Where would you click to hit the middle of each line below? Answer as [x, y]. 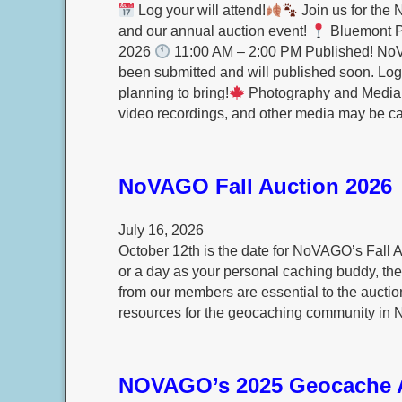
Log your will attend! [201, 11]
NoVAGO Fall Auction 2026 [255, 187]
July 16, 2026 [161, 230]
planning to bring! [173, 93]
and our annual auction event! [214, 31]
